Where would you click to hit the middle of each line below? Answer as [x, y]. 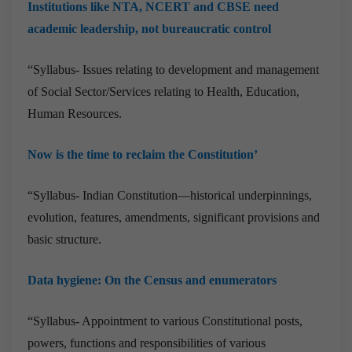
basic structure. [64, 239]
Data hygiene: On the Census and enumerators [152, 280]
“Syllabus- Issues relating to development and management [173, 69]
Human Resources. [75, 113]
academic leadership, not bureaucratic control [149, 28]
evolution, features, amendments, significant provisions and [174, 217]
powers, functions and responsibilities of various [147, 343]
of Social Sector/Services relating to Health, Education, [163, 91]
